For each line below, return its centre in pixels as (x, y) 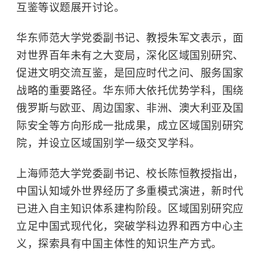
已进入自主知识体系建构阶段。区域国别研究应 (130, 208)
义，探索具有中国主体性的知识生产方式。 (119, 244)
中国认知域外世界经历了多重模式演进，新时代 (130, 191)
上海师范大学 (49, 173)
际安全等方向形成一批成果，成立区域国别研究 (130, 125)
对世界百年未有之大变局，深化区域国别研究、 (130, 55)
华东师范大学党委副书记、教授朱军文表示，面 (130, 38)
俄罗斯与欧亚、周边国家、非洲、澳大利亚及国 (130, 108)
